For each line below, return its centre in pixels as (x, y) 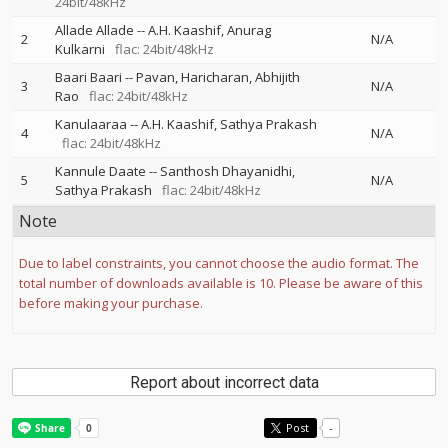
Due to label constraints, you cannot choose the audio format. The (219, 263)
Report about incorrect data (224, 383)
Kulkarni (80, 49)
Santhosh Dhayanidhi (226, 171)
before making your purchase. (111, 303)
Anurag (249, 30)
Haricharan (215, 77)
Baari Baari (88, 77)
